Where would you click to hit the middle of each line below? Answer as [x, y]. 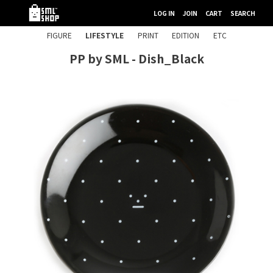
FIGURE [59, 35]
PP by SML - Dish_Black [136, 58]
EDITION [186, 35]
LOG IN [164, 13]
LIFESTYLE [105, 35]
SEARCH [243, 13]
